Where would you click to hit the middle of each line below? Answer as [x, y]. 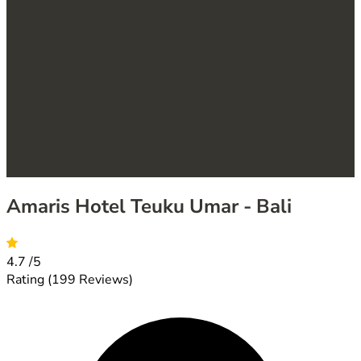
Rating [27, 279]
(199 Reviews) [90, 279]
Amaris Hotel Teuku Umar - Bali [149, 206]
